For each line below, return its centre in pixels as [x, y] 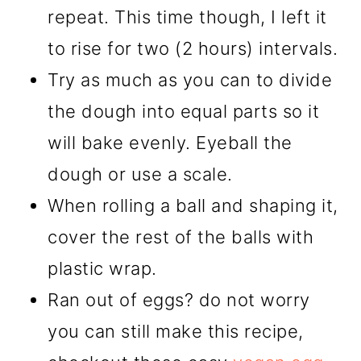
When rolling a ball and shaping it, [193, 206]
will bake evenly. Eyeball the [170, 143]
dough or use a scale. [140, 174]
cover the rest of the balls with [181, 237]
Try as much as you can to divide [190, 80]
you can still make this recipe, [176, 332]
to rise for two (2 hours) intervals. [193, 49]
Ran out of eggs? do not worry [179, 300]
